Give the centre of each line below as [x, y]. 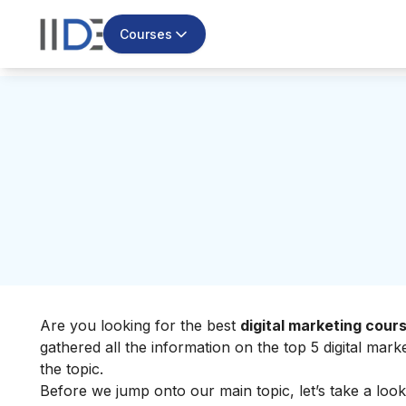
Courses [145, 34]
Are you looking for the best [140, 325]
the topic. [72, 368]
